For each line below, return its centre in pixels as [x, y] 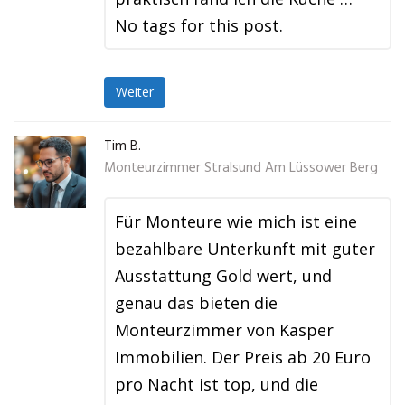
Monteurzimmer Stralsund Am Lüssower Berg [241, 168]
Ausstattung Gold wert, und [223, 276]
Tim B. [122, 146]
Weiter [135, 92]
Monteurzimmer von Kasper [224, 330]
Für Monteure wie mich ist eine [236, 221]
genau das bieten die [196, 303]
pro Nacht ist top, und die [217, 384]
